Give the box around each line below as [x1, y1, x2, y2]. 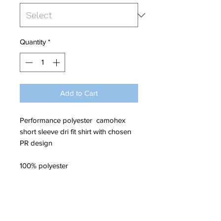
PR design [20, 138, 52, 147]
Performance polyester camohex [20, 115, 125, 124]
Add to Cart [60, 88, 98, 97]
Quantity [20, 37, 46, 46]
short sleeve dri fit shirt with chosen [20, 127, 131, 136]
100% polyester [20, 161, 68, 170]
